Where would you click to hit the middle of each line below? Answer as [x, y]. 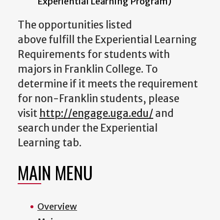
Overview [57, 206]
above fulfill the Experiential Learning [107, 40]
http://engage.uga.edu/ [96, 113]
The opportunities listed [75, 25]
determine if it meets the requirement [108, 84]
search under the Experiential [88, 128]
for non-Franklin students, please [98, 98]
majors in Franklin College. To [88, 69]
